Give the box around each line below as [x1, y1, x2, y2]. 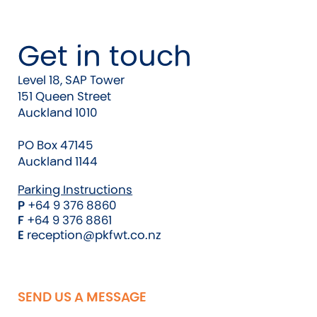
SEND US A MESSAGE [18, 287, 147, 306]
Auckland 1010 [18, 103, 98, 121]
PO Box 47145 [18, 136, 94, 154]
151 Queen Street [18, 87, 112, 105]
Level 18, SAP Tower [18, 71, 125, 88]
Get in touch [18, 35, 192, 76]
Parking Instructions [18, 180, 133, 198]
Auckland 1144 [18, 152, 98, 170]
